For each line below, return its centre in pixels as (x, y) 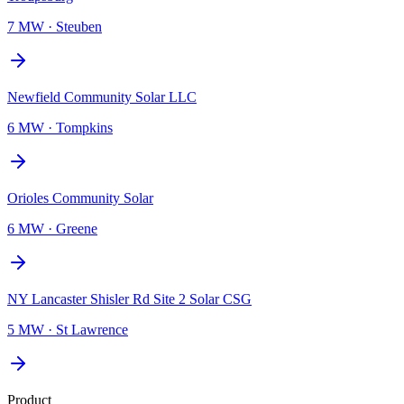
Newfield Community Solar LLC (102, 96)
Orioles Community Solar (80, 197)
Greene (77, 228)
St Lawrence (92, 329)
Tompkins (84, 127)
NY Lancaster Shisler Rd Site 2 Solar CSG (129, 298)
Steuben (79, 26)
